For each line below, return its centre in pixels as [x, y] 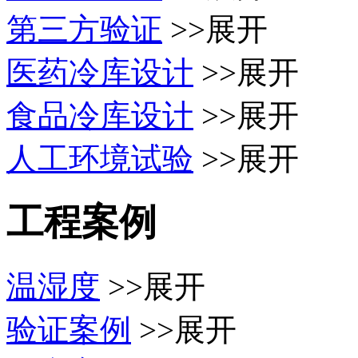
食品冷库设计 [100, 115]
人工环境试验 [100, 158]
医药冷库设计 [100, 72]
